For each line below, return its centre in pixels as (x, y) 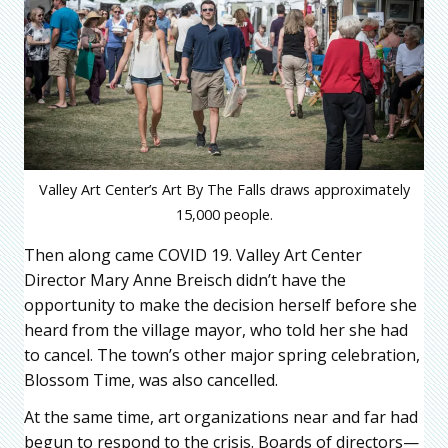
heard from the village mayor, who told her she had (216, 329)
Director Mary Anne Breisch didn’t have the (185, 279)
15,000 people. (224, 214)
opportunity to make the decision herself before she (220, 304)
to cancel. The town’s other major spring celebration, (222, 354)
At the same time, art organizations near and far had (221, 416)
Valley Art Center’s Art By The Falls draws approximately (224, 189)
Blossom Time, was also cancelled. (151, 379)
